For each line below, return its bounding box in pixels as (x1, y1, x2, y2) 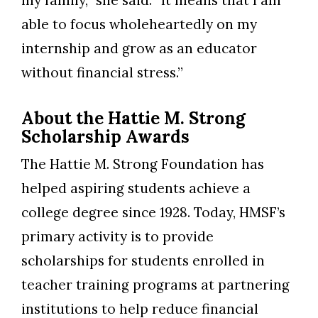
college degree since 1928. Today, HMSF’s (21, 203, 285, 221)
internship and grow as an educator (21, 39, 257, 57)
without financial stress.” (21, 63, 183, 81)
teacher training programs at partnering (21, 275, 290, 293)
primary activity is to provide (21, 227, 214, 245)
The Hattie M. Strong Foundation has (21, 155, 264, 172)
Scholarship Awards (21, 125, 190, 148)
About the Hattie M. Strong (21, 106, 246, 129)
